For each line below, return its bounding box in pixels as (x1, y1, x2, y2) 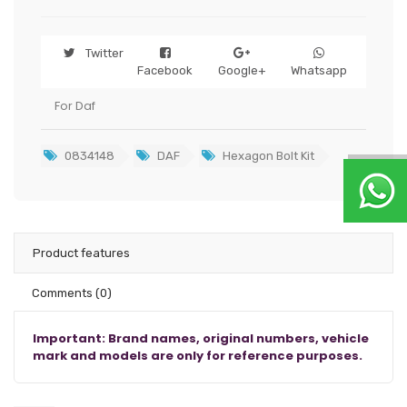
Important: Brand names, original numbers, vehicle (33, 330, 369, 347)
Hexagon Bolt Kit (220, 149, 314, 163)
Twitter (84, 46, 124, 60)
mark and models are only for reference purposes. (33, 347, 362, 364)
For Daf (55, 97, 95, 114)
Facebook (137, 64, 194, 77)
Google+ (217, 64, 266, 77)
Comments (32, 286, 95, 300)
